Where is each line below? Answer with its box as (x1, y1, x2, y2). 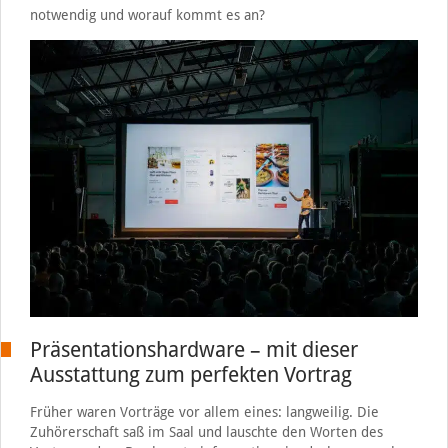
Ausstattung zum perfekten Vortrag (29, 361, 352, 387)
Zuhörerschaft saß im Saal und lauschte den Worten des (29, 423, 383, 440)
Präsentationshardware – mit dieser (29, 336, 358, 362)
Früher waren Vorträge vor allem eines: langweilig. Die (29, 403, 379, 420)
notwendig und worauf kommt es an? (29, 7, 265, 23)
